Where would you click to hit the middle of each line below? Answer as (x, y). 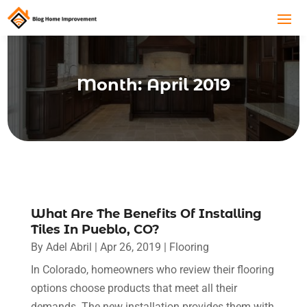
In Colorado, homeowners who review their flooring (152, 269)
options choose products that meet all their (134, 288)
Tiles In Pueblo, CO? (95, 229)
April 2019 (188, 85)
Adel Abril (69, 247)
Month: (112, 85)
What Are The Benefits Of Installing (146, 213)
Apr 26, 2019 (130, 247)
